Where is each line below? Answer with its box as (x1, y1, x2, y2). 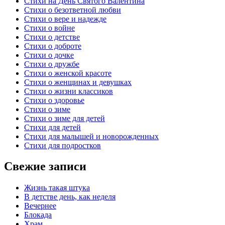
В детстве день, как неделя (24, 192, 116, 201)
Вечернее (24, 201, 56, 210)
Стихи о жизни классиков (24, 86, 113, 95)
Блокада (24, 210, 52, 219)
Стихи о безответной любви (24, 5, 121, 14)
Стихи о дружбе (24, 59, 79, 68)
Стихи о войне (24, 23, 75, 32)
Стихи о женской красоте (24, 68, 111, 77)
